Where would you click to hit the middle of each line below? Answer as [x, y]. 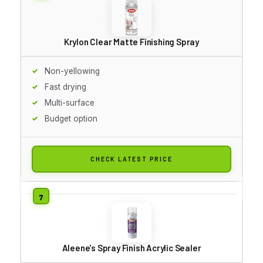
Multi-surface [70, 102]
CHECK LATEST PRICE [131, 159]
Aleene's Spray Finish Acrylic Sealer [131, 247]
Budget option [71, 118]
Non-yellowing [72, 71]
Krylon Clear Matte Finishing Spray [131, 41]
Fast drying [65, 87]
